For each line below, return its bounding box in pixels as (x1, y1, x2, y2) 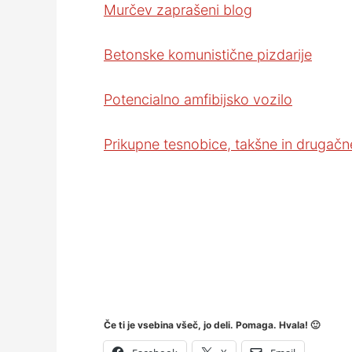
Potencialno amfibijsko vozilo (104, 91, 292, 108)
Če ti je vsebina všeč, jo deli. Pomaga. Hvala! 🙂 (104, 319, 320, 331)
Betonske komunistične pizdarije (104, 46, 312, 63)
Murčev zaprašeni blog (104, 2, 252, 18)
